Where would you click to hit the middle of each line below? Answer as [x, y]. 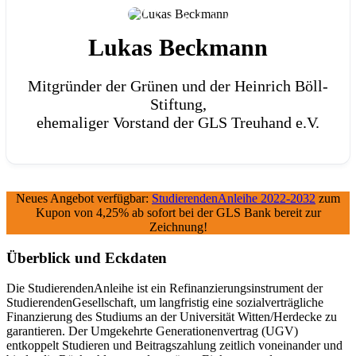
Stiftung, [178, 104]
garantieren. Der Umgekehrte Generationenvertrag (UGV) [152, 331]
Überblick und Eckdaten [87, 257]
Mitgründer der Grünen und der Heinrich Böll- [178, 85]
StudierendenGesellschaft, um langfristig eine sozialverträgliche [165, 303]
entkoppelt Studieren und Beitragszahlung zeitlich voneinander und [174, 346]
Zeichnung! [178, 226]
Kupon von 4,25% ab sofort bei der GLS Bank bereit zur [178, 212]
